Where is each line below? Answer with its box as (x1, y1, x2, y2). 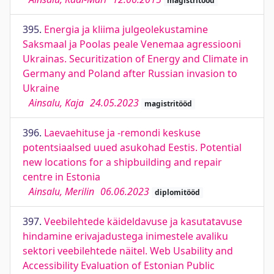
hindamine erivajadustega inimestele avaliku (23, 229, 228, 243)
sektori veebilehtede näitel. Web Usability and (23, 244, 233, 257)
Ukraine (23, 81, 59, 95)
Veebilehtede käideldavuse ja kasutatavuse (44, 215, 242, 228)
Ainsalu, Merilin (29, 185, 94, 198)
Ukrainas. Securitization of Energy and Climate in (23, 52, 248, 65)
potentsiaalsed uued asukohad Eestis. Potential (23, 141, 242, 154)
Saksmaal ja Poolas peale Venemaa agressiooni (23, 37, 241, 51)
